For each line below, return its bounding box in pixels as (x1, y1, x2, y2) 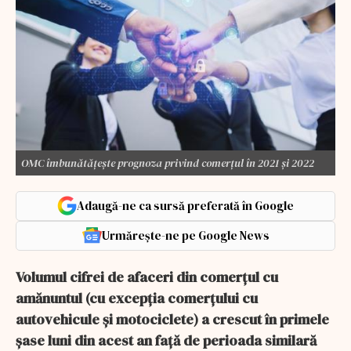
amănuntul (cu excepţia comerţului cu (16, 288, 258, 308)
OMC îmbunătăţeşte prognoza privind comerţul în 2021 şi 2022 (21, 154, 314, 171)
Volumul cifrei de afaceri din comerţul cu (16, 266, 278, 287)
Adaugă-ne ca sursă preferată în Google (77, 197, 294, 214)
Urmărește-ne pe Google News (101, 226, 270, 244)
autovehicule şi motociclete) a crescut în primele (16, 309, 329, 329)
